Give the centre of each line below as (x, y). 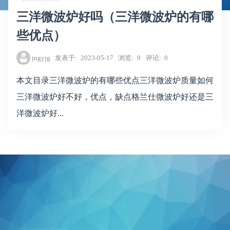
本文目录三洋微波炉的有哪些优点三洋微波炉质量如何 (115, 80)
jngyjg (41, 58)
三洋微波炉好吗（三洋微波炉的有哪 (115, 17)
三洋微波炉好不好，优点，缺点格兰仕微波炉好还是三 (115, 97)
